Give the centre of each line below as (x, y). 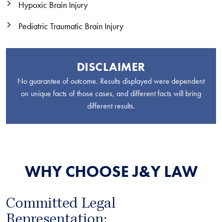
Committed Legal (61, 205)
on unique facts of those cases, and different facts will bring (111, 93)
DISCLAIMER (111, 67)
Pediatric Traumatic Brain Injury (71, 26)
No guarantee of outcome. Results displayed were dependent (111, 81)
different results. (111, 106)
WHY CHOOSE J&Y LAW (111, 171)
